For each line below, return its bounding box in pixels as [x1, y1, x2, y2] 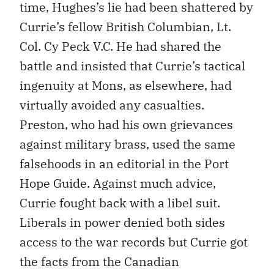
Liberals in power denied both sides [20, 214, 225, 231]
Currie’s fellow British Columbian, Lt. [20, 18, 231, 35]
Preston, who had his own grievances [20, 116, 233, 133]
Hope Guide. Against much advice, [20, 175, 216, 192]
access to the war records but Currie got [20, 234, 248, 251]
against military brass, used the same [20, 136, 235, 153]
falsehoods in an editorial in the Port [20, 155, 229, 172]
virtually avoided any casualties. [20, 97, 204, 114]
